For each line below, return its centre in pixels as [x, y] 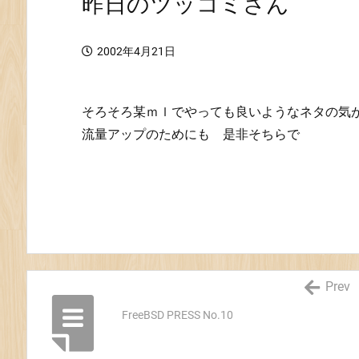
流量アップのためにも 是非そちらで [191, 134]
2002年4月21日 [136, 51]
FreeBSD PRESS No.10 [177, 315]
